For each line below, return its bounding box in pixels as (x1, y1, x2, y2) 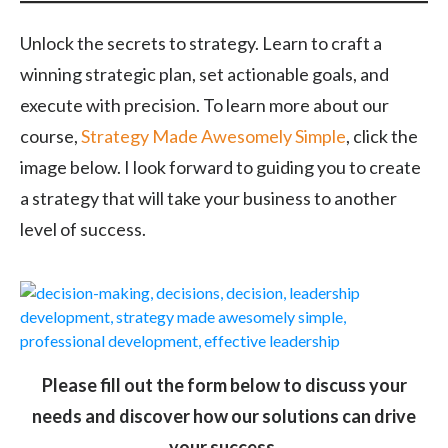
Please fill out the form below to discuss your (41, 373, 407, 396)
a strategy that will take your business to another (20, 186, 397, 209)
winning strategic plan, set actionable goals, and (20, 62, 389, 85)
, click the (346, 124, 418, 147)
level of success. (20, 217, 146, 240)
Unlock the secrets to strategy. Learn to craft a (20, 31, 382, 54)
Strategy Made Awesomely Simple (81, 124, 346, 147)
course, (20, 124, 81, 147)
